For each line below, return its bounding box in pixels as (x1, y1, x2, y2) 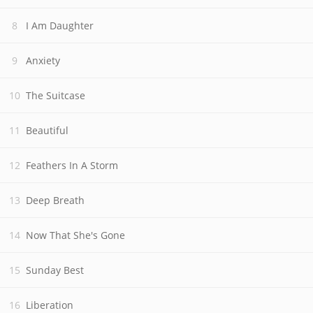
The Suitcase (26, 89, 85, 102)
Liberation (26, 298, 73, 312)
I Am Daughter (26, 19, 94, 32)
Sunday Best (26, 263, 84, 277)
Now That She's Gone (26, 228, 125, 242)
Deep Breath (26, 194, 85, 207)
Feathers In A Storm (26, 159, 118, 172)
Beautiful (26, 124, 68, 137)
